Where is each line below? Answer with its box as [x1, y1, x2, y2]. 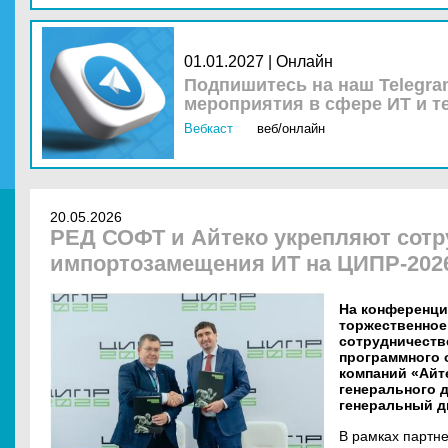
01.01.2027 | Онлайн [184, 53, 333, 70]
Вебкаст [184, 121, 233, 136]
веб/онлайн [257, 121, 325, 136]
